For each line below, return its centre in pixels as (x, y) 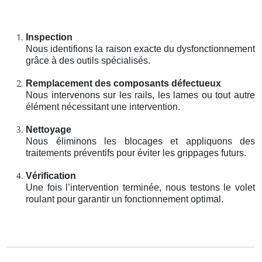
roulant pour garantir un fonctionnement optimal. (125, 199)
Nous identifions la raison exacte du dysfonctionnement (140, 49)
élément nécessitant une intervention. (103, 106)
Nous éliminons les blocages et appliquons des (140, 141)
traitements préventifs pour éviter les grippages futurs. (136, 153)
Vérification (51, 175)
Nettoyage (49, 129)
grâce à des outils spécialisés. (88, 60)
